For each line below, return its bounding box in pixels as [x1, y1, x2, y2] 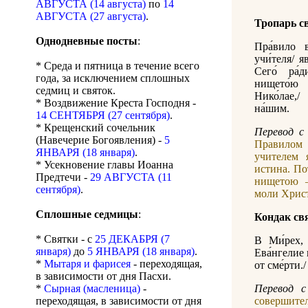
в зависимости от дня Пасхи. [36, 270, 171, 283]
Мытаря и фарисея [44, 258, 131, 270]
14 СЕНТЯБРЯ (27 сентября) [36, 109, 170, 122]
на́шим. [254, 102, 289, 115]
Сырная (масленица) [44, 283, 140, 295]
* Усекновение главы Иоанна [36, 159, 173, 171]
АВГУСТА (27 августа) [36, 10, 146, 23]
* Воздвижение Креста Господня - [36, 97, 196, 109]
